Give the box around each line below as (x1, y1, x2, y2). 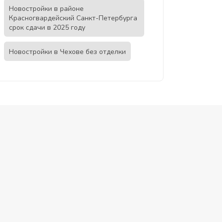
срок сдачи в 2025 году (8, 23, 85, 32)
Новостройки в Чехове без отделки (8, 47, 126, 56)
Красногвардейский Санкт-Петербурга (8, 13, 137, 23)
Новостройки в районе (8, 4, 84, 13)
